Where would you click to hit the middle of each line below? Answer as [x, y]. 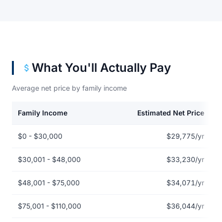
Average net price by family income [69, 88]
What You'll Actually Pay [101, 68]
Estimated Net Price [171, 113]
